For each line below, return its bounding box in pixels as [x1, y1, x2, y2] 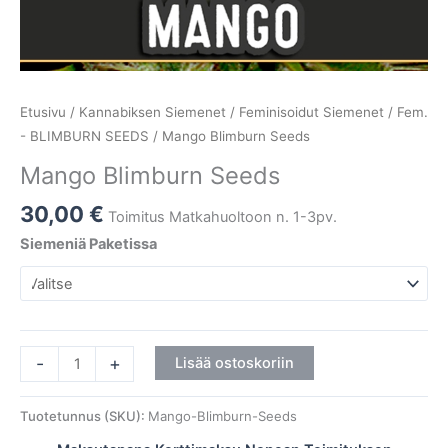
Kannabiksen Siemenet [79, 104, 226, 121]
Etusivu [20, 104, 66, 121]
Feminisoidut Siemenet [239, 104, 384, 121]
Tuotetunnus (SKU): [20, 407, 148, 424]
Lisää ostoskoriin [174, 353, 294, 372]
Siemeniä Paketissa [20, 234, 157, 253]
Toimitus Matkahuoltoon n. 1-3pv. [108, 207, 337, 226]
